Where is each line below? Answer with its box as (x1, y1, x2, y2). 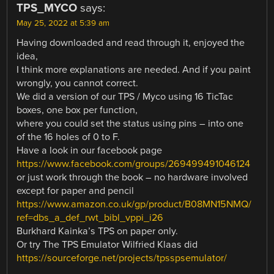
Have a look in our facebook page (17, 144, 163, 157)
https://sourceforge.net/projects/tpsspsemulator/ (17, 252, 228, 265)
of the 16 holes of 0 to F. (17, 131, 120, 144)
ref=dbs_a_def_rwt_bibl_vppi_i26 (17, 212, 164, 224)
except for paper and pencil (17, 185, 135, 198)
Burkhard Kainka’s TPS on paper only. (17, 225, 179, 238)
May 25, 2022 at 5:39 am (17, 18, 110, 29)
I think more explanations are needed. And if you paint (17, 64, 251, 76)
